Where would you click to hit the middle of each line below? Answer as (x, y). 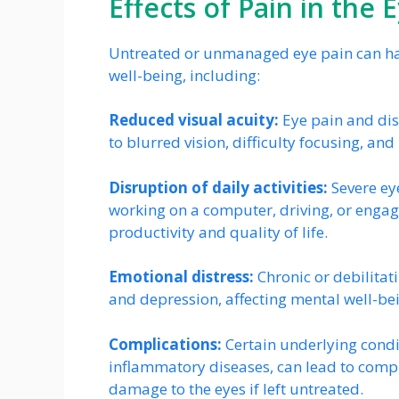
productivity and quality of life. (218, 232)
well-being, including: (184, 75)
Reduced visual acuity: (194, 120)
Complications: (165, 344)
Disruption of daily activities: (218, 187)
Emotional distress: (181, 277)
